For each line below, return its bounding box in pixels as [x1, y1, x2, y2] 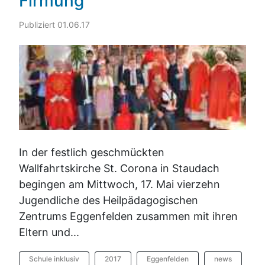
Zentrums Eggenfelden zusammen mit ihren [19, 209, 238, 222]
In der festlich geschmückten [19, 146, 164, 159]
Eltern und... [19, 225, 79, 238]
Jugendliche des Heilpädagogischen [19, 193, 198, 206]
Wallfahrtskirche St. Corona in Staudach [19, 161, 219, 174]
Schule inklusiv [29, 254, 79, 263]
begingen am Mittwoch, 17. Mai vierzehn [19, 177, 220, 190]
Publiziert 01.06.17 [19, 19, 90, 30]
